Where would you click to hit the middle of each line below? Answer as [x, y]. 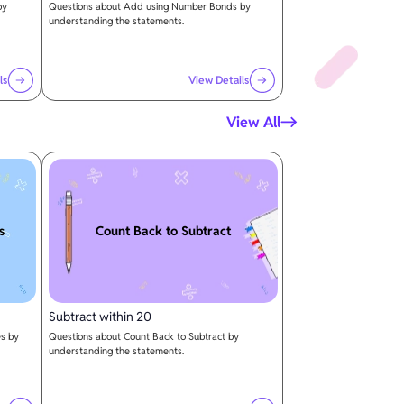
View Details [218, 80]
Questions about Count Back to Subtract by [143, 336]
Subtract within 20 [100, 316]
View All [253, 123]
